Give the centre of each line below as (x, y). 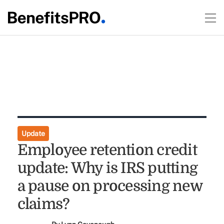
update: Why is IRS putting (107, 168)
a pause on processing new (109, 186)
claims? (43, 204)
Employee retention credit (107, 150)
